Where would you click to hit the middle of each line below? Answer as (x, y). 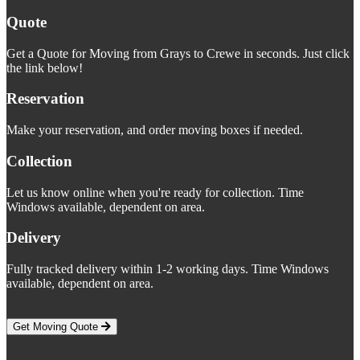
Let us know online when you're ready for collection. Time (155, 192)
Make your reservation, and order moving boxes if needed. (155, 130)
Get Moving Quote (57, 326)
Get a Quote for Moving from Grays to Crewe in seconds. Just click (178, 53)
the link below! (45, 67)
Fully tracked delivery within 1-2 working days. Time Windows (168, 268)
